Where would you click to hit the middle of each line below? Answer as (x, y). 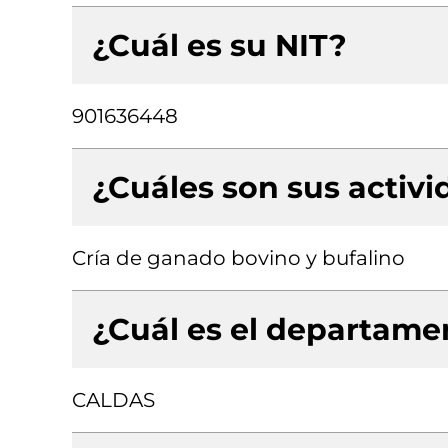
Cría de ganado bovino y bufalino (238, 258)
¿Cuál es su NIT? (219, 45)
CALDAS (113, 400)
